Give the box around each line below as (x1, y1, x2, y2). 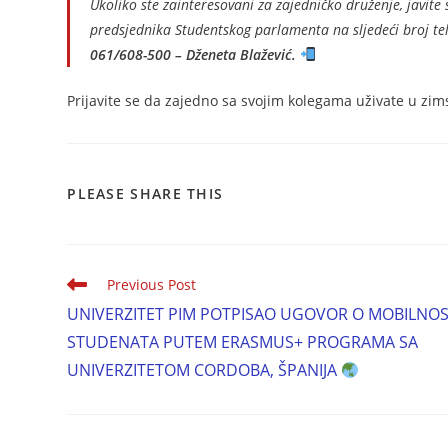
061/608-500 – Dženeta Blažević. (90, 45, 297, 65)
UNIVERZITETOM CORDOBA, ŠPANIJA (67, 359, 342, 382)
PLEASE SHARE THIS (67, 184, 224, 204)
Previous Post (107, 275, 197, 295)
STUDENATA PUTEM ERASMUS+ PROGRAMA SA (67, 331, 419, 354)
